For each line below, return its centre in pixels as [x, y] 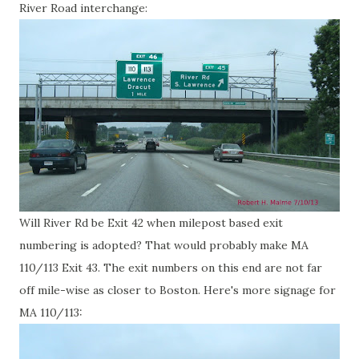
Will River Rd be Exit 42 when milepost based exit [151, 223]
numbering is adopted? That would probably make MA [164, 245]
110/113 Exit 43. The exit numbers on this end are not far [171, 268]
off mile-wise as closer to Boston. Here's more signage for [177, 290]
